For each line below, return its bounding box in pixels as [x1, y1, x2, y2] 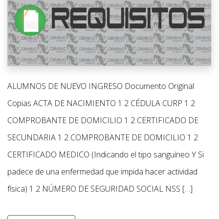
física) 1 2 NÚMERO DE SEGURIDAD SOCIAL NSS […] [7, 183, 193, 195]
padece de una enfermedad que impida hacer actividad [7, 166, 197, 177]
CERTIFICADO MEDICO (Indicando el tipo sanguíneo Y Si [7, 149, 204, 160]
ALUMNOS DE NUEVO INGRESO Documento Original [7, 81, 194, 92]
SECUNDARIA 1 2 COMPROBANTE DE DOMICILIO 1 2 [7, 132, 198, 143]
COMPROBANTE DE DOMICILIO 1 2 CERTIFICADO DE [7, 115, 198, 126]
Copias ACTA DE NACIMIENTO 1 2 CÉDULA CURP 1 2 [7, 98, 195, 109]
